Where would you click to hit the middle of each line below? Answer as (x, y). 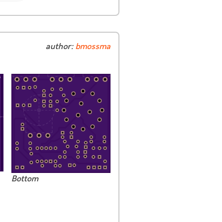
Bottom (25, 179)
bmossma (93, 46)
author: (60, 46)
